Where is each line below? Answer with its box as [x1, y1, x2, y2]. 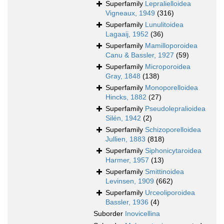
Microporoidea [145, 62, 190, 71]
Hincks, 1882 [105, 93, 146, 101]
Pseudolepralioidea [145, 104, 205, 113]
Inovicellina [125, 209, 160, 218]
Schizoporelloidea [145, 125, 201, 134]
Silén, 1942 [105, 114, 141, 122]
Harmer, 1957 [105, 156, 149, 164]
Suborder [93, 209, 125, 218]
